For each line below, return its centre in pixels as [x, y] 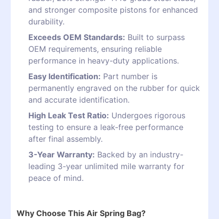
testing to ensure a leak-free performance [106, 127]
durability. [46, 22]
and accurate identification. [79, 100]
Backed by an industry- [140, 155]
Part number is [130, 77]
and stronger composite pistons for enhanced [113, 10]
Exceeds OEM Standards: [77, 37]
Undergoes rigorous [148, 116]
